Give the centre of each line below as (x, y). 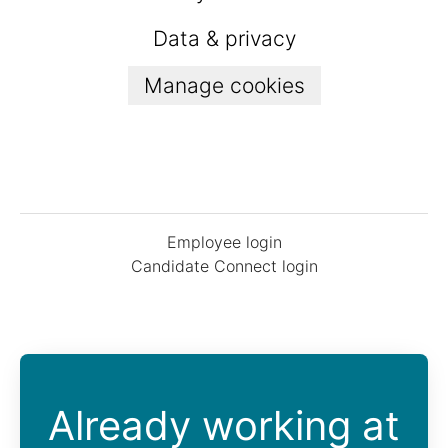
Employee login (224, 242)
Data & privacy (224, 39)
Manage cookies (224, 86)
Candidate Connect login (224, 266)
